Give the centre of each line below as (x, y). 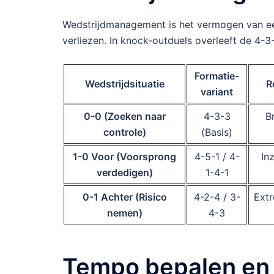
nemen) (124, 213)
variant (217, 91)
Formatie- (217, 76)
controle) (124, 132)
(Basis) (217, 132)
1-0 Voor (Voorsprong (124, 156)
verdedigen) (124, 172)
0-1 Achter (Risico (124, 197)
